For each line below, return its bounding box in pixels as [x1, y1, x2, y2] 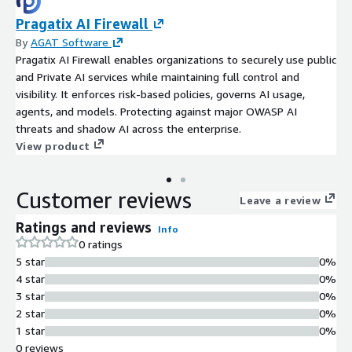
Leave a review [240, 193, 321, 207]
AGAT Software [31, 35, 108, 49]
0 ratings [79, 237, 123, 251]
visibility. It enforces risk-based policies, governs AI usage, [16, 87, 305, 101]
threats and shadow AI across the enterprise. [16, 122, 241, 136]
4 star [16, 272, 45, 286]
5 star [16, 255, 45, 269]
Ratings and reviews [16, 218, 152, 236]
